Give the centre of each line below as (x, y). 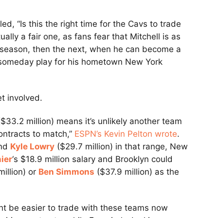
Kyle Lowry (32, 147)
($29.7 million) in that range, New (121, 147)
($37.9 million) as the (137, 172)
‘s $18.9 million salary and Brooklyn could (92, 159)
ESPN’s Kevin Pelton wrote (126, 134)
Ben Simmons (66, 172)
